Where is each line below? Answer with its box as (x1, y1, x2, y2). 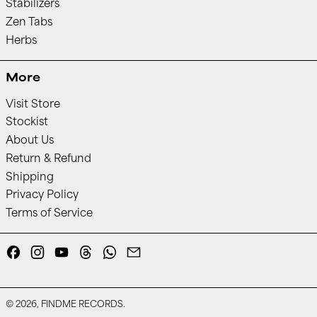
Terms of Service (5, 209, 93, 219)
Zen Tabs (5, 17, 52, 28)
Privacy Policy (5, 190, 79, 202)
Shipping (5, 172, 54, 183)
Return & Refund (5, 154, 91, 165)
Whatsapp (117, 246, 172, 256)
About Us (5, 136, 54, 146)
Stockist (5, 117, 48, 129)
